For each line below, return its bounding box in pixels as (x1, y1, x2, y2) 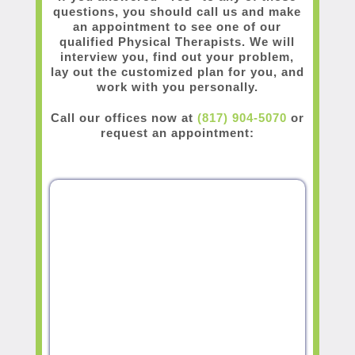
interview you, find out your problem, (60, 50, 295, 64)
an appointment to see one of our (73, 20, 282, 34)
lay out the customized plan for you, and (50, 65, 304, 79)
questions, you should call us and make (53, 5, 302, 19)
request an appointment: (100, 126, 254, 140)
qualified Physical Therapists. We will (59, 35, 296, 49)
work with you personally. (96, 80, 258, 94)
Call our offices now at (50, 111, 197, 125)
